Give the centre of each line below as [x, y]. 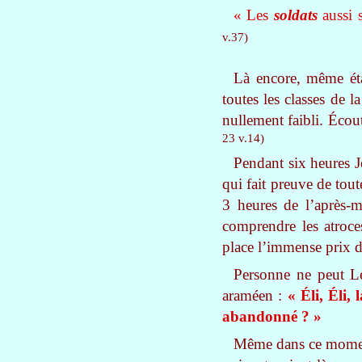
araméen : [253, 295]
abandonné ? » [272, 316]
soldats [295, 15]
